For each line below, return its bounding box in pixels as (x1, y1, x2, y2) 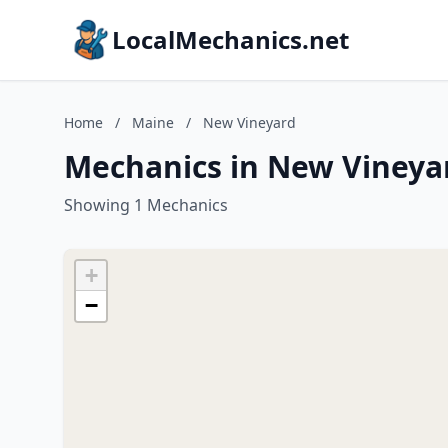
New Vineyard (203, 113, 296, 132)
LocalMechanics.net (112, 23, 349, 56)
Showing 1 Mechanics (64, 194, 228, 216)
